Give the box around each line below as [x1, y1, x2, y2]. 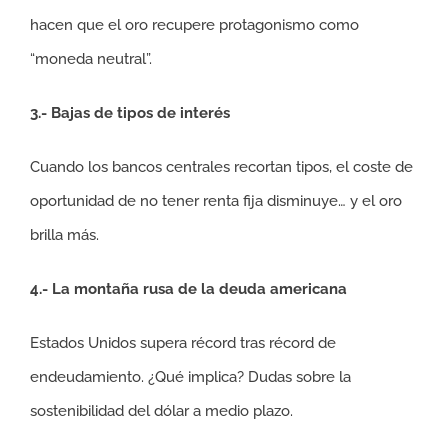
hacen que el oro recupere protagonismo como [30, 16, 359, 34]
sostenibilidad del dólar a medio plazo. [30, 402, 293, 420]
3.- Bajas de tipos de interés [30, 104, 230, 122]
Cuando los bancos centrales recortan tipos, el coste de [30, 158, 413, 176]
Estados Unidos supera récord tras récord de [30, 334, 336, 352]
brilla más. [30, 226, 99, 244]
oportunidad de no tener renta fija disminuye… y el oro [30, 192, 402, 210]
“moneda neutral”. [30, 50, 152, 68]
